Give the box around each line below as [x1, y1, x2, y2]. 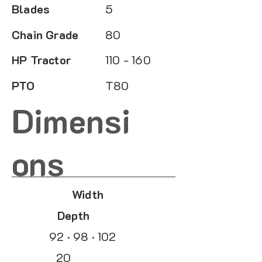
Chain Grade [12, 27, 79, 42]
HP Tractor [12, 52, 71, 67]
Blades [12, 1, 50, 16]
